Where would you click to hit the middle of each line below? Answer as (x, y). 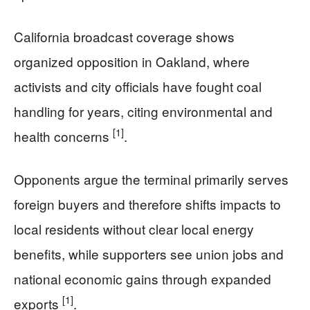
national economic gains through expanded (143, 278)
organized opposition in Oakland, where (132, 61)
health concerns (63, 136)
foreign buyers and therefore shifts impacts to (147, 203)
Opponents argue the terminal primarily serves (151, 179)
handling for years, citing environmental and (143, 111)
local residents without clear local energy (134, 228)
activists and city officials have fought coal (138, 86)
